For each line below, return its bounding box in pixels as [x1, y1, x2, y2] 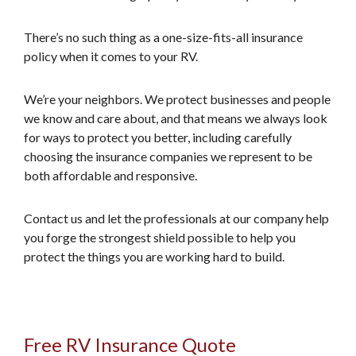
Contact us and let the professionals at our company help [24, 211, 329, 226]
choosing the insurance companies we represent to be [24, 149, 312, 164]
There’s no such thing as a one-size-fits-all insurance [24, 29, 303, 44]
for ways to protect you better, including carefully [24, 130, 292, 145]
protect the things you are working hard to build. [24, 249, 284, 264]
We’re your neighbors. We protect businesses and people [24, 91, 331, 106]
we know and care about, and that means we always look [24, 110, 327, 126]
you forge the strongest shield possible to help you [24, 230, 296, 245]
